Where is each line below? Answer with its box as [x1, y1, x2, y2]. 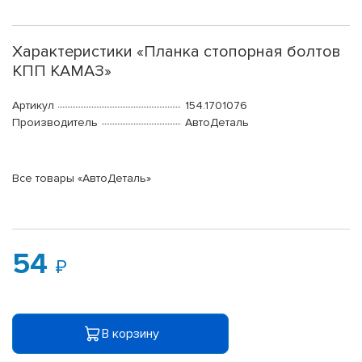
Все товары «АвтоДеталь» [12, 171, 151, 186]
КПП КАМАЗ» [12, 61, 112, 82]
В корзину [101, 325, 159, 342]
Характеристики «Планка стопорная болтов [12, 42, 341, 62]
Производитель [12, 116, 98, 130]
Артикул [12, 99, 54, 113]
